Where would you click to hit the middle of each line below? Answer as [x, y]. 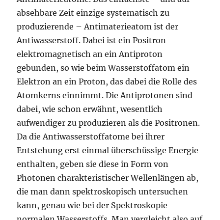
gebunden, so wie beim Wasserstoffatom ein [103, 68]
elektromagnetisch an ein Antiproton [90, 54]
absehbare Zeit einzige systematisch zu [93, 13]
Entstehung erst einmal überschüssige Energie [108, 151]
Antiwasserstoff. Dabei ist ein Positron [92, 41]
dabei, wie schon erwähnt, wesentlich [90, 109]
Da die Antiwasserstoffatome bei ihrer [91, 137]
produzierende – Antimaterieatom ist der [98, 27]
